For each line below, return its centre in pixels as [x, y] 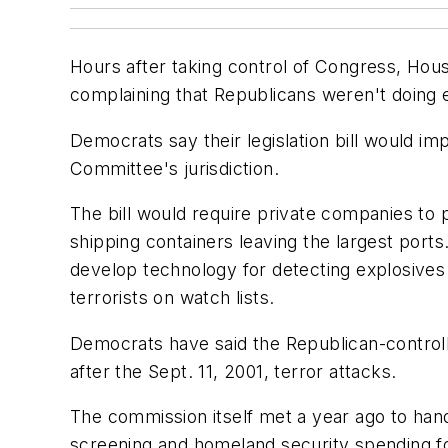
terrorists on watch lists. [172, 298]
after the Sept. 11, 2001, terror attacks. [233, 371]
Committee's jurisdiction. [174, 168]
